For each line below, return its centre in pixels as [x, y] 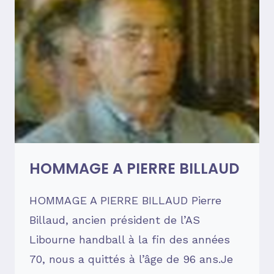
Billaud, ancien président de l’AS [115, 220]
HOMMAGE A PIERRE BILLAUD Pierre [125, 200]
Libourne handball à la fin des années [130, 239]
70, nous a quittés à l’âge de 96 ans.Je [131, 259]
